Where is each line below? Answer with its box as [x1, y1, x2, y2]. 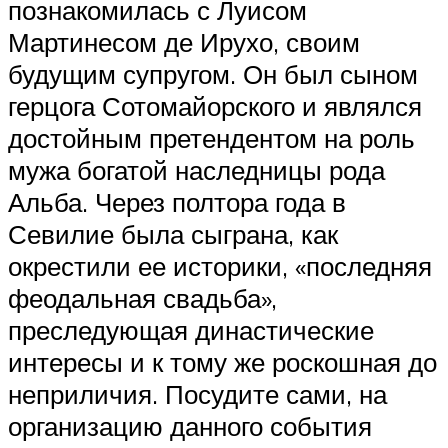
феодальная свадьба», [8, 281, 277, 314]
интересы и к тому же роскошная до [8, 345, 437, 378]
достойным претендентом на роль [8, 121, 415, 154]
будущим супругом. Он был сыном [8, 57, 418, 90]
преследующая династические [8, 313, 374, 346]
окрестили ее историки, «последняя [8, 249, 432, 282]
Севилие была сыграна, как [8, 217, 338, 250]
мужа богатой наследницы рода [8, 153, 385, 186]
